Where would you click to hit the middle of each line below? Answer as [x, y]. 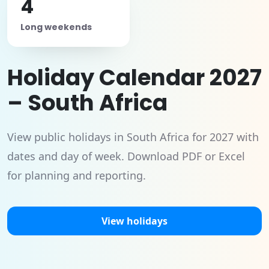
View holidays [134, 221]
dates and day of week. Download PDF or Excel [126, 156]
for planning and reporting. [77, 175]
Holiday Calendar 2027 [134, 77]
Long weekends [56, 27]
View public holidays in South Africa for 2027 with [133, 137]
